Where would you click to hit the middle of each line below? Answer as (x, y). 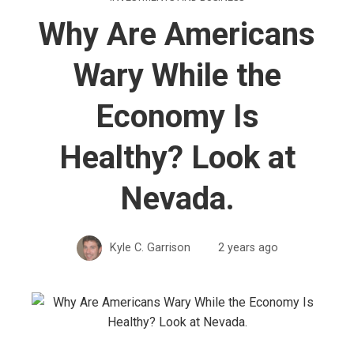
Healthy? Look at (177, 157)
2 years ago (248, 247)
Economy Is (177, 116)
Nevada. (177, 198)
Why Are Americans (177, 34)
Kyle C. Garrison (150, 247)
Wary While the (177, 75)
